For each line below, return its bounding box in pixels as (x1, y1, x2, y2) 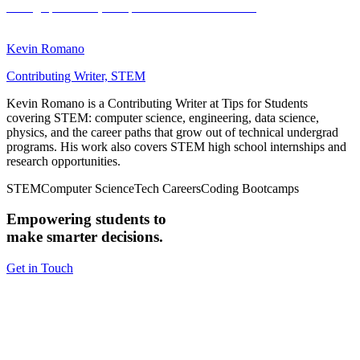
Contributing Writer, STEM (6, 68, 145, 83)
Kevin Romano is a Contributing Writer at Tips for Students (6, 96, 308, 110)
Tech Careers (134, 181, 201, 195)
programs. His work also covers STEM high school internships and (6, 139, 346, 153)
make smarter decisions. (6, 228, 163, 246)
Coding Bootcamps (201, 181, 299, 195)
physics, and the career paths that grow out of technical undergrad (6, 125, 338, 139)
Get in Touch (6, 261, 73, 275)
